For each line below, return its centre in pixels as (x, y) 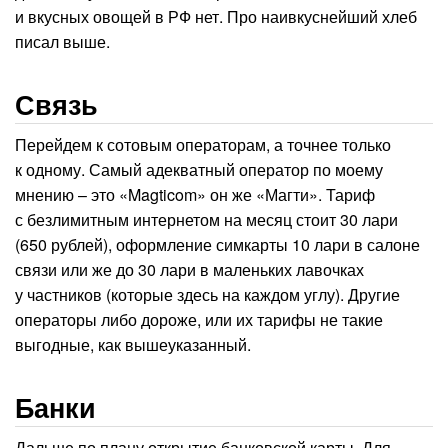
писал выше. (62, 42)
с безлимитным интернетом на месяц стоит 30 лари (206, 220)
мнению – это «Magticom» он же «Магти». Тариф (195, 195)
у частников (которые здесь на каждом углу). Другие (207, 295)
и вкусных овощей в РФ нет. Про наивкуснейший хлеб (216, 17)
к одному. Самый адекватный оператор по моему (199, 170)
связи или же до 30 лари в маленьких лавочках (189, 270)
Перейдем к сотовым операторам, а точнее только (203, 145)
